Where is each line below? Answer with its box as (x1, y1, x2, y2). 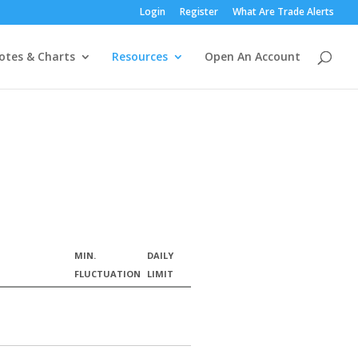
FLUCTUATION (74, 267, 141, 280)
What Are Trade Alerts (233, 5, 334, 18)
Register (180, 5, 218, 18)
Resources (112, 49, 168, 64)
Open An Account (205, 49, 300, 64)
